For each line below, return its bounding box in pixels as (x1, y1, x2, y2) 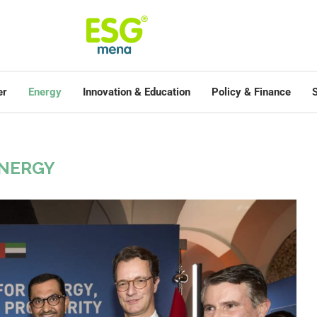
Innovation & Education (83, 86, 190, 98)
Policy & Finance (212, 86, 291, 98)
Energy (28, 86, 62, 98)
